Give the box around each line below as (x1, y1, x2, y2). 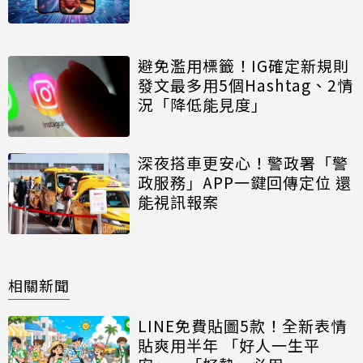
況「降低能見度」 (138, 93, 267, 116)
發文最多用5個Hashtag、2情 (138, 74, 353, 96)
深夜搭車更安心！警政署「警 (138, 152, 348, 174)
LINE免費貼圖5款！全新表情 (138, 314, 347, 337)
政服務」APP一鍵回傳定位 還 (138, 171, 352, 194)
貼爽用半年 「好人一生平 (138, 334, 320, 357)
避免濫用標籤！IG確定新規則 (138, 54, 349, 77)
